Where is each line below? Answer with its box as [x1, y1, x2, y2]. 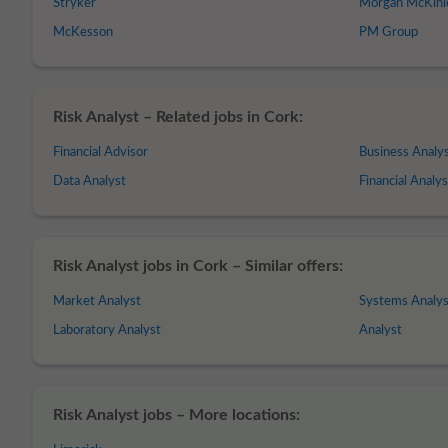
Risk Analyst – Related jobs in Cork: [53, 109, 303, 125]
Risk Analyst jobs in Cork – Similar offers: [53, 258, 343, 274]
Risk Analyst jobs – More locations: [53, 407, 300, 423]
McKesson [53, 26, 113, 39]
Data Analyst [53, 175, 126, 188]
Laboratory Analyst [53, 324, 161, 337]
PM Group [359, 26, 419, 39]
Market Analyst [53, 295, 141, 308]
